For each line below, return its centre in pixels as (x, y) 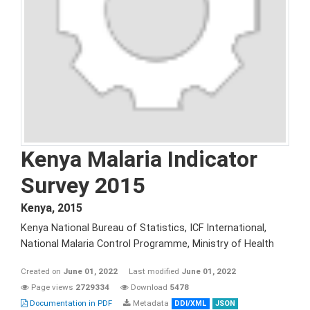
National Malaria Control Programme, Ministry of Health (147, 244)
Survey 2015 (83, 185)
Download (149, 287)
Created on (42, 271)
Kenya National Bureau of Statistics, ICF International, (144, 228)
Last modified (155, 271)
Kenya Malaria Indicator (139, 159)
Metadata (150, 303)
